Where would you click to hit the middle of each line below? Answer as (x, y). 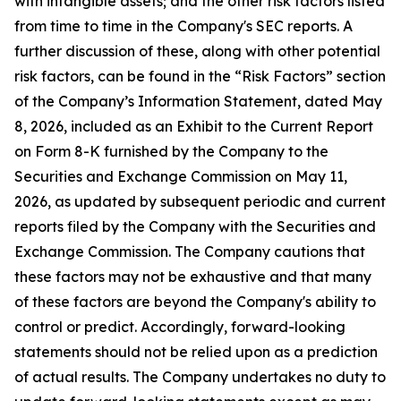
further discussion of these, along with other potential (197, 51)
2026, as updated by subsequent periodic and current (200, 201)
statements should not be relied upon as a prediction (196, 352)
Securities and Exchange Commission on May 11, (181, 176)
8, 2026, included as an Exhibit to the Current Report (194, 126)
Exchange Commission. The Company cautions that (190, 252)
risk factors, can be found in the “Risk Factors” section (200, 76)
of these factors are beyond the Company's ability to (195, 302)
